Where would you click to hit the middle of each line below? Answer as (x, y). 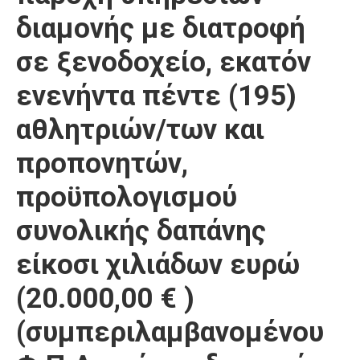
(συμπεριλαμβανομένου (170, 332)
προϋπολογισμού (127, 197)
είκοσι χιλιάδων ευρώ (158, 265)
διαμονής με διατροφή (161, 29)
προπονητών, (102, 164)
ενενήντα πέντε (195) (156, 96)
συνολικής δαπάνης (141, 231)
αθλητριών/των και (140, 130)
